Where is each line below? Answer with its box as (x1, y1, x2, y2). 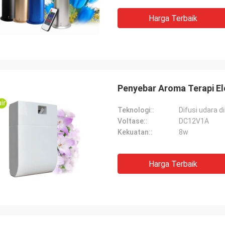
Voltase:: (118, 117, 148, 125)
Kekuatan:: (118, 128, 153, 136)
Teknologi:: (118, 106, 154, 114)
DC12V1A (179, 117, 209, 125)
